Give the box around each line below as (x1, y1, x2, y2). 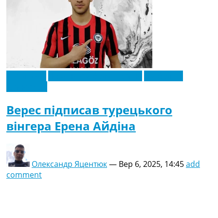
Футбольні (144, 71, 183, 82)
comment (6, 169, 42, 181)
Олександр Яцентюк (32, 159, 107, 170)
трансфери (6, 81, 47, 92)
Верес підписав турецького (6, 102, 172, 118)
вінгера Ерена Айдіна (6, 118, 136, 134)
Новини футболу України (48, 71, 142, 82)
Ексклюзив (6, 71, 46, 82)
